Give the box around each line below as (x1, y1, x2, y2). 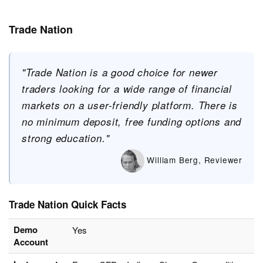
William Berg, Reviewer (144, 153, 242, 166)
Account (14, 235, 48, 249)
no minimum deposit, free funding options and (22, 114, 242, 129)
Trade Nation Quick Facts (9, 197, 126, 212)
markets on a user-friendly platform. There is (22, 98, 238, 113)
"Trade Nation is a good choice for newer (22, 65, 218, 80)
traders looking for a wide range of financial (22, 82, 232, 96)
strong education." (22, 131, 110, 146)
